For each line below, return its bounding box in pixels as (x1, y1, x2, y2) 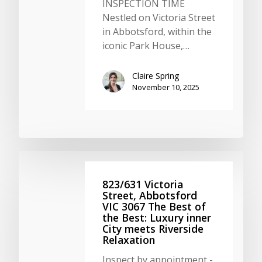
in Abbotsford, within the (102, 25, 212, 38)
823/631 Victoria (102, 177, 183, 191)
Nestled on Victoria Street (102, 11, 215, 24)
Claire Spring (132, 70, 179, 81)
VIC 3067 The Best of (102, 199, 206, 213)
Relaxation (102, 233, 155, 247)
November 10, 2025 (132, 81, 199, 92)
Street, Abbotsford (102, 188, 197, 202)
